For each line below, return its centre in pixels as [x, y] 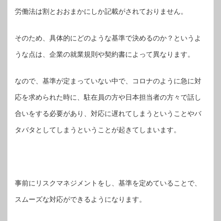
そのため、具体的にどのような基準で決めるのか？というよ [108, 38]
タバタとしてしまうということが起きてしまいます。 [98, 129]
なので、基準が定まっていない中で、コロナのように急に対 [108, 81]
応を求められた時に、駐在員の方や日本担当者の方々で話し [108, 97]
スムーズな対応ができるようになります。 [80, 199]
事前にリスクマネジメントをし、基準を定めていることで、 [108, 183]
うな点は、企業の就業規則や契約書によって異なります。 [105, 54]
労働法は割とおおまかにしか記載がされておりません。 [101, 11]
